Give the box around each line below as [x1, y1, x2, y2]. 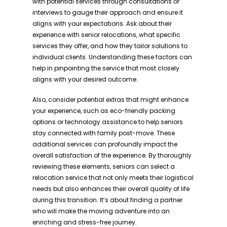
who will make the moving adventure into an [32, 207, 170, 215]
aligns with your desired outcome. [32, 75, 138, 84]
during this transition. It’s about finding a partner [32, 196, 182, 204]
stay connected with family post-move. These [32, 129, 175, 137]
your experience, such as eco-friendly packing [32, 106, 175, 115]
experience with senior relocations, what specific [32, 30, 180, 39]
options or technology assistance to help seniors [32, 118, 183, 126]
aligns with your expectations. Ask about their [32, 19, 172, 28]
